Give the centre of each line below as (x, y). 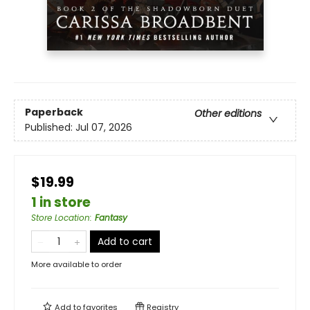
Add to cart (125, 241)
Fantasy (111, 217)
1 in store (61, 202)
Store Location (61, 217)
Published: (50, 128)
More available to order (76, 264)
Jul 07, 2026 (104, 128)
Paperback (54, 112)
